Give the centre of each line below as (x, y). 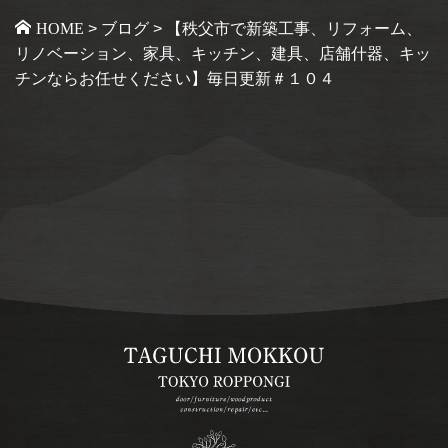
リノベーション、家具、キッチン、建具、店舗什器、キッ (223, 54)
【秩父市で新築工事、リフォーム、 (294, 29)
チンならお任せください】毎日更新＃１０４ (175, 79)
